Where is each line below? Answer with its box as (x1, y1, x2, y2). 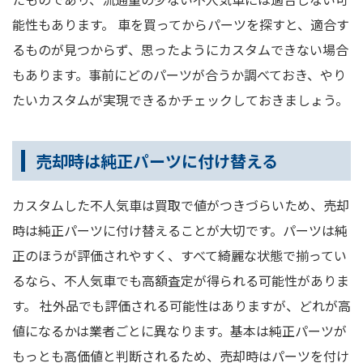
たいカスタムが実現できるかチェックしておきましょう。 (12, 90, 348, 110)
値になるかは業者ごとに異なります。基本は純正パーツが (12, 321, 347, 341)
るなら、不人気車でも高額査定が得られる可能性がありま (12, 271, 349, 291)
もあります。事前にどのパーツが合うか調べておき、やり (12, 65, 346, 85)
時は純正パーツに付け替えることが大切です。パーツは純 (12, 220, 348, 241)
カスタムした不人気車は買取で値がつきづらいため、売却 (12, 195, 349, 216)
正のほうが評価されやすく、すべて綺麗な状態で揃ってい (12, 246, 347, 266)
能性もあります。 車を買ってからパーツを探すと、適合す (12, 15, 349, 35)
